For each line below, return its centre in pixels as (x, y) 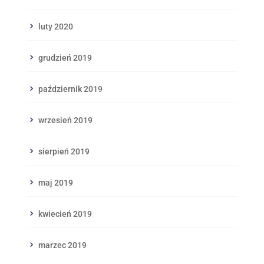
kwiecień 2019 (65, 214)
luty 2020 (55, 26)
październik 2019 (70, 89)
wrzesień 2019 (65, 120)
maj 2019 (55, 182)
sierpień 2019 (64, 151)
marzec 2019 (62, 245)
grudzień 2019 (65, 57)
